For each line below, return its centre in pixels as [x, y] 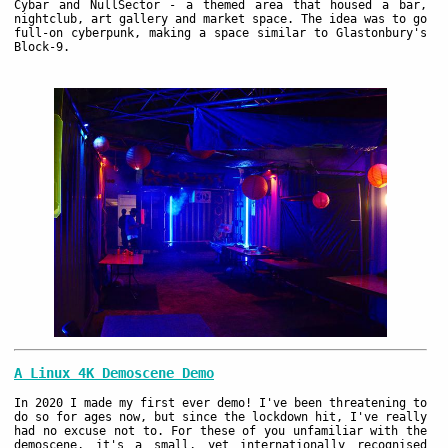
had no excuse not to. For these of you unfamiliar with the [220, 430]
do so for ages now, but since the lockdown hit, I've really [220, 416]
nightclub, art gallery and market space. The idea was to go [220, 19]
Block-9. [42, 47]
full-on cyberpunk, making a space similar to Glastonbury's [220, 33]
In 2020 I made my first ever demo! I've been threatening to [220, 402]
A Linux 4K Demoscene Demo [114, 373]
